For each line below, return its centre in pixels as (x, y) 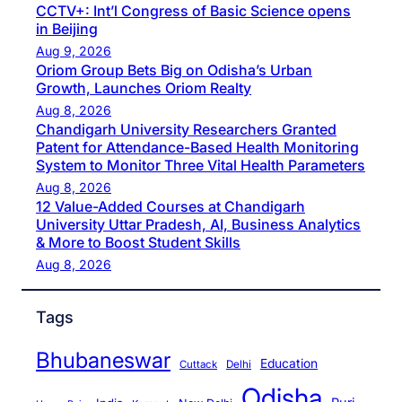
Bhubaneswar (103, 360)
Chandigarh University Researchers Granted (186, 129)
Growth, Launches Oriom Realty (144, 87)
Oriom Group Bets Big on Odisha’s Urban (174, 70)
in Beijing (67, 28)
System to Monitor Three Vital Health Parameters (201, 165)
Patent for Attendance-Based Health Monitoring (197, 147)
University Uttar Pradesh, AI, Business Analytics (198, 224)
